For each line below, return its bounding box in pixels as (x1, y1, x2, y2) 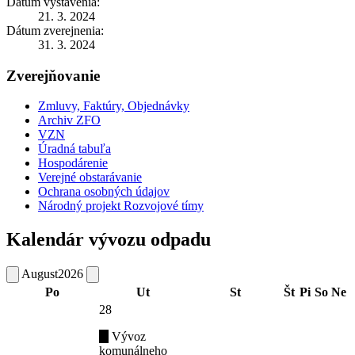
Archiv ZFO (38, 113, 101, 128)
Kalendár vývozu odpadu (6, 229, 211, 250)
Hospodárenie (38, 156, 108, 170)
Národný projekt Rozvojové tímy (38, 199, 204, 213)
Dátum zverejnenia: (6, 23, 104, 37)
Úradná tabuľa (38, 142, 111, 156)
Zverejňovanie (6, 67, 100, 84)
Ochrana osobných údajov (38, 185, 170, 199)
